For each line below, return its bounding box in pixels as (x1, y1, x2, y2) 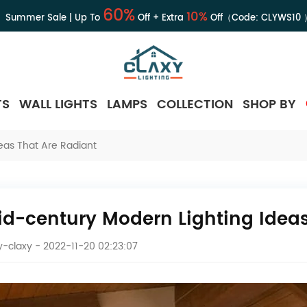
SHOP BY (243, 94, 296, 114)
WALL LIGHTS (19, 94, 97, 114)
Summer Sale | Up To (5, 11, 103, 25)
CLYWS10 (260, 11, 301, 25)
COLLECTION (157, 94, 233, 114)
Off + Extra (134, 11, 186, 25)
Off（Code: (207, 11, 261, 25)
